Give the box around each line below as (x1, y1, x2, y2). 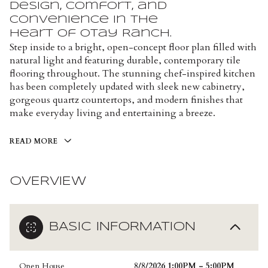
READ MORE (10, 136, 58, 146)
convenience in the (10, 14, 158, 25)
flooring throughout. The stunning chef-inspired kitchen (10, 67, 255, 80)
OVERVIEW (10, 176, 86, 188)
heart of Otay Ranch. (10, 28, 172, 39)
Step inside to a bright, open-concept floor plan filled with (10, 41, 257, 54)
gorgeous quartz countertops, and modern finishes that (10, 93, 243, 106)
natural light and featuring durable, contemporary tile (10, 54, 240, 67)
